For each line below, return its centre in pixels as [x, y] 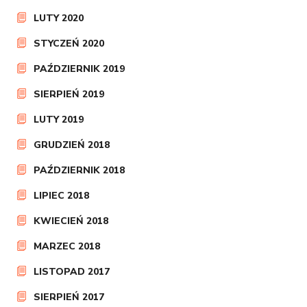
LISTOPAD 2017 [72, 272]
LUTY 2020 [59, 18]
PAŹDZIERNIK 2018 [79, 170]
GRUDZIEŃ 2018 [72, 145]
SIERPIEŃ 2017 [69, 297]
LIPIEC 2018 [62, 196]
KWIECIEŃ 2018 [71, 221]
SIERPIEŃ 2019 [69, 94]
